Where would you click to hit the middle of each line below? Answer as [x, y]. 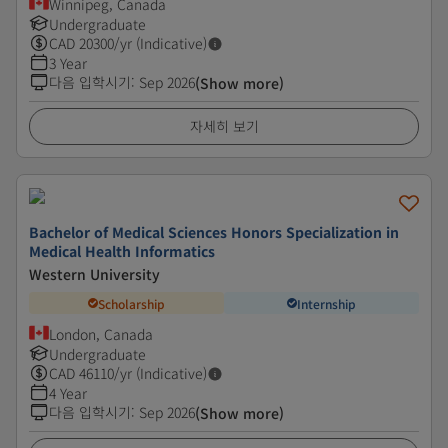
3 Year [68, 63]
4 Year [68, 393]
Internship [326, 303]
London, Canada [101, 334]
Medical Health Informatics [122, 251]
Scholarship [131, 303]
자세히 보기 [224, 126]
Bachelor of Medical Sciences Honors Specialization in [214, 232]
